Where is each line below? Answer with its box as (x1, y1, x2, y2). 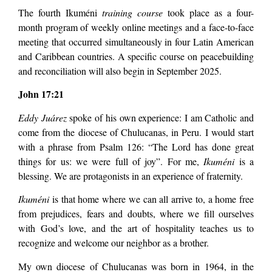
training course (102, 5, 163, 19)
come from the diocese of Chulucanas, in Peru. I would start (18, 125, 254, 138)
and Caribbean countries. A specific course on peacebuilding (18, 49, 254, 63)
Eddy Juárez (18, 110, 70, 124)
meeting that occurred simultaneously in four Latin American (18, 35, 254, 48)
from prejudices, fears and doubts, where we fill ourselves (18, 207, 254, 220)
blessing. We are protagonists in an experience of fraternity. (18, 169, 243, 182)
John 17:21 (18, 87, 64, 101)
